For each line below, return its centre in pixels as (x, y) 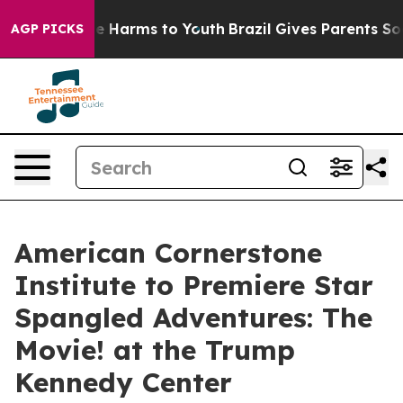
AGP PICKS (47, 29)
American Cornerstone (168, 253)
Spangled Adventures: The (193, 318)
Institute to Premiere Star (194, 285)
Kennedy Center (123, 382)
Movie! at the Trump (155, 350)
